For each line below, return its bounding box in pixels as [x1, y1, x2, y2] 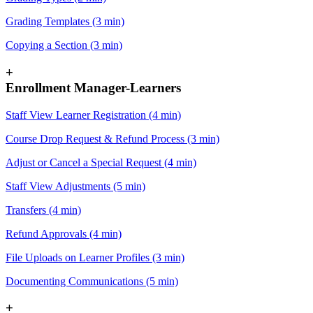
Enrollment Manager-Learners [6, 80, 181, 95]
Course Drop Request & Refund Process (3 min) [6, 132, 219, 145]
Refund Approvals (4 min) [6, 227, 122, 240]
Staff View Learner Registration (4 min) [6, 108, 181, 121]
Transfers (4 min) [6, 203, 81, 216]
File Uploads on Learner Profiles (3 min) [6, 251, 184, 263]
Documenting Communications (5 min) [6, 275, 178, 287]
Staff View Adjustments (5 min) [6, 180, 145, 192]
